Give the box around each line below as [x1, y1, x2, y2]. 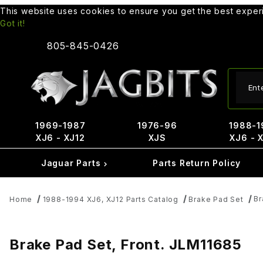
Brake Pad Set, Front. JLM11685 [9, 235, 242, 253]
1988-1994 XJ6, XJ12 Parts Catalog [42, 195, 179, 204]
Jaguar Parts [41, 158, 104, 168]
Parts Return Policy [152, 158, 241, 168]
